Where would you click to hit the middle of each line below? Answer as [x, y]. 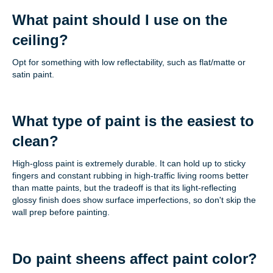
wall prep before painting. [61, 212]
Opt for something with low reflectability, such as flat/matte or [129, 62]
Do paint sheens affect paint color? [135, 259]
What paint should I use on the [120, 20]
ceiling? [40, 40]
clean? [35, 141]
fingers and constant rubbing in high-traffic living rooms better [130, 176]
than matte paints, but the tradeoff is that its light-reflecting [124, 188]
